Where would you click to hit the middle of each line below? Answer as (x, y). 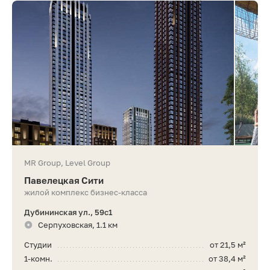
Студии (38, 244)
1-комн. (38, 258)
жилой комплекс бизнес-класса (86, 192)
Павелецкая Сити (64, 180)
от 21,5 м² (228, 244)
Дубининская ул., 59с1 (68, 212)
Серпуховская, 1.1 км (78, 224)
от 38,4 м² (227, 258)
